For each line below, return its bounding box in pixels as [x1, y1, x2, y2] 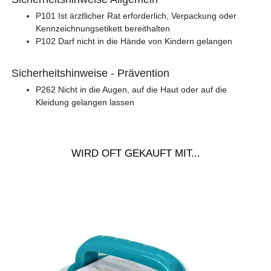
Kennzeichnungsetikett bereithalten [35, 24, 170, 34]
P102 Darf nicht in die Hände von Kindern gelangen [35, 36, 232, 47]
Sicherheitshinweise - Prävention [11, 67, 169, 80]
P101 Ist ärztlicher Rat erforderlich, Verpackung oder [35, 11, 237, 21]
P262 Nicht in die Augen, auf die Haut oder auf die [35, 85, 227, 95]
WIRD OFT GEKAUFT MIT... [71, 147, 200, 159]
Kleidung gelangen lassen [35, 97, 134, 108]
